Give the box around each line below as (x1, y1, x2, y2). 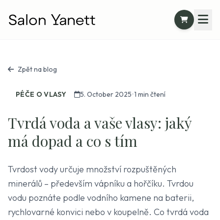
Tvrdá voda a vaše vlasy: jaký (8, 113, 192, 133)
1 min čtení (134, 90, 166, 99)
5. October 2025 (80, 90, 132, 99)
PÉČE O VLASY (16, 90, 67, 99)
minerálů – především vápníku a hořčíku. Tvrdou (8, 178, 193, 189)
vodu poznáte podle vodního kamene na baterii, (8, 192, 194, 203)
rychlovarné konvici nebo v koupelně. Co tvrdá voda (8, 206, 209, 218)
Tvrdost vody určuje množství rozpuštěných (8, 164, 176, 175)
